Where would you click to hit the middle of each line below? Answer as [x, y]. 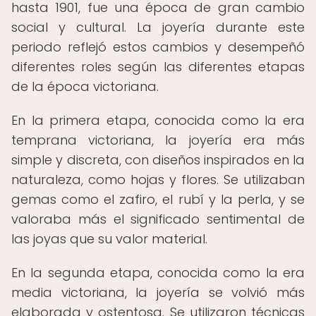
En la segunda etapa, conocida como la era [158, 273]
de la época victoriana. [85, 86]
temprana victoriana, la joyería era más [158, 140]
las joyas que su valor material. [109, 239]
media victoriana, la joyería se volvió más [158, 292]
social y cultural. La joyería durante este [158, 27]
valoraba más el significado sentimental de [158, 219]
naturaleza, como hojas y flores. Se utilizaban [158, 180]
